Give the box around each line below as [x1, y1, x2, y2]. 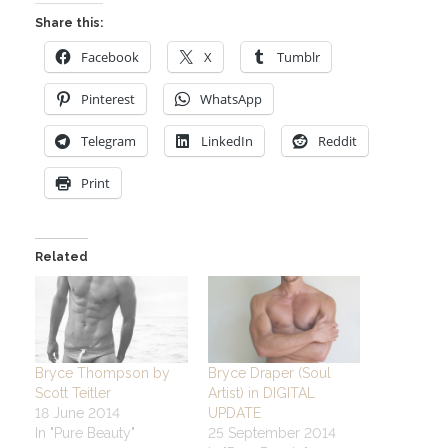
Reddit [318, 131, 357, 150]
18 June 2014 [35, 404, 120, 421]
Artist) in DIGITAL [207, 384, 315, 401]
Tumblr [277, 47, 320, 66]
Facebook [81, 47, 139, 66]
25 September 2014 [207, 424, 336, 441]
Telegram [81, 131, 136, 150]
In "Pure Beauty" [35, 424, 135, 441]
